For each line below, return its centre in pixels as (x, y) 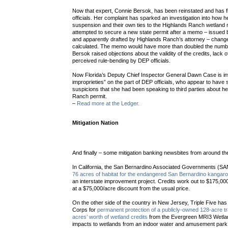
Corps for (85, 210)
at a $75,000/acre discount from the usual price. (131, 189)
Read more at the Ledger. (108, 104)
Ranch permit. (90, 96)
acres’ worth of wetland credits (110, 217)
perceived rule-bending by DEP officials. (122, 61)
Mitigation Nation (96, 123)
